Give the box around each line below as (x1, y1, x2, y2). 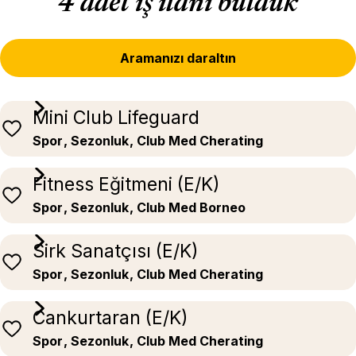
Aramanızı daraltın (120, 50, 236, 66)
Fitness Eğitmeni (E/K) (33, 173, 220, 195)
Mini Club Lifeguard (33, 106, 199, 129)
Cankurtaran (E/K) (33, 307, 188, 329)
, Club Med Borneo (130, 199, 246, 215)
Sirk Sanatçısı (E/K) (33, 240, 199, 262)
